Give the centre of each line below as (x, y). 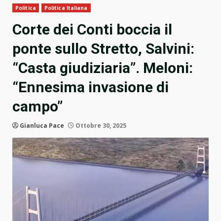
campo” (37, 107)
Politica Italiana (66, 8)
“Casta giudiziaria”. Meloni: (103, 68)
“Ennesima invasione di (91, 87)
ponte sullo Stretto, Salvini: (103, 49)
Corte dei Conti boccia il (92, 30)
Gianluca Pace (42, 126)
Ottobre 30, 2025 (100, 126)
